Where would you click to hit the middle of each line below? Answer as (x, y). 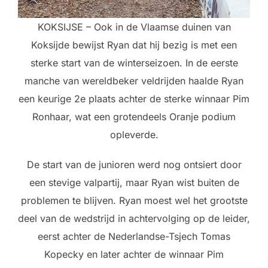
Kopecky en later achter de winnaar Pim (134, 255)
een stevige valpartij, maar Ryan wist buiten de (134, 183)
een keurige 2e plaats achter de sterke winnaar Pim (134, 99)
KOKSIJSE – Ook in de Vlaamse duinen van (134, 27)
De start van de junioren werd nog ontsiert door (134, 165)
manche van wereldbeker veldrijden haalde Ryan (134, 81)
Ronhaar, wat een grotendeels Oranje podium (134, 117)
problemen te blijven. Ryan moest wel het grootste (134, 201)
